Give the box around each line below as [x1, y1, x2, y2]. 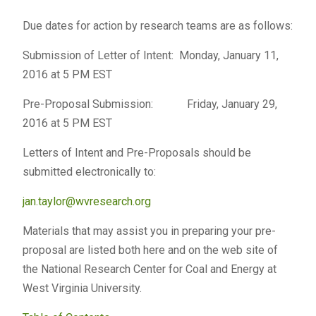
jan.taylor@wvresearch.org [22, 195, 151, 208]
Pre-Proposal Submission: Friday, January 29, [22, 97, 277, 111]
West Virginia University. [22, 281, 142, 295]
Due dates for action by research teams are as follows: [22, 19, 293, 32]
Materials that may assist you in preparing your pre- [22, 224, 276, 238]
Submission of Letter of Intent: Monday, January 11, [22, 49, 279, 62]
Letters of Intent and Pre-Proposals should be [22, 146, 251, 159]
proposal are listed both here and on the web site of [22, 243, 278, 257]
